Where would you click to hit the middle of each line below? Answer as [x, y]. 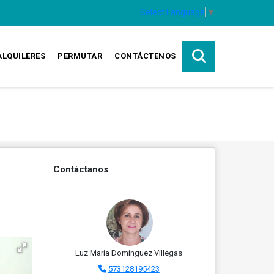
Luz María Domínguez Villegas [129, 253]
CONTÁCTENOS [145, 56]
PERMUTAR [80, 56]
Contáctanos [80, 169]
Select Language [172, 12]
